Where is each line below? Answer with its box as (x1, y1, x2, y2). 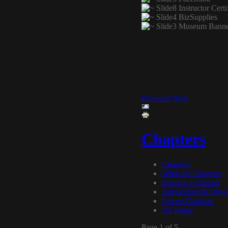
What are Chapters (162, 168, 221, 178)
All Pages (162, 205, 193, 214)
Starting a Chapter (162, 178, 220, 187)
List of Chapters (162, 196, 213, 205)
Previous (141, 94, 169, 102)
